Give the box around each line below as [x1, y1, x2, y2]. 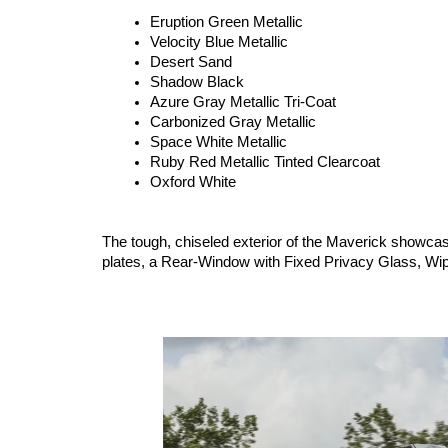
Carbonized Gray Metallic [150, 113, 316, 130]
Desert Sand [150, 53, 232, 70]
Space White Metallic [150, 133, 287, 150]
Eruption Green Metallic [150, 13, 303, 30]
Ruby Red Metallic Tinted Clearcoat [150, 153, 380, 170]
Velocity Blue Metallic [150, 33, 288, 50]
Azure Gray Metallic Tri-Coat [150, 93, 336, 110]
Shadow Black [150, 73, 244, 90]
